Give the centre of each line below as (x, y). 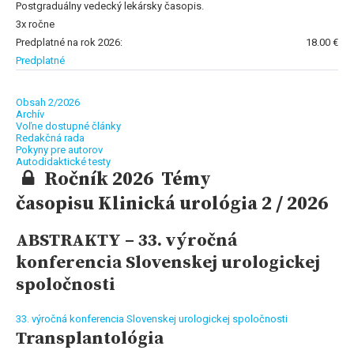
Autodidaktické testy (63, 161)
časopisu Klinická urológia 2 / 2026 (172, 203)
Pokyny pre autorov (59, 149)
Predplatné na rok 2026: (69, 42)
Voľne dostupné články (68, 126)
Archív (30, 114)
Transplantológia (90, 338)
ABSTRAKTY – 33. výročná (126, 240)
